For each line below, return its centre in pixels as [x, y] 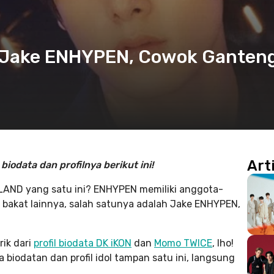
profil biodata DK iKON [83, 243]
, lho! [223, 243]
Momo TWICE [183, 243]
